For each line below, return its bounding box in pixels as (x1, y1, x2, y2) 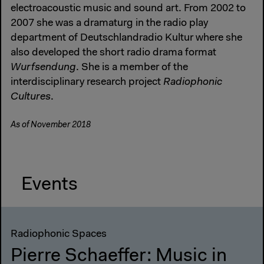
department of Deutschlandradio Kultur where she (11, 33, 242, 44)
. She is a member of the (76, 62, 188, 74)
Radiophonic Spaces (11, 229, 107, 240)
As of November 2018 (11, 121, 91, 130)
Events (21, 176, 78, 195)
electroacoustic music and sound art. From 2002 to (11, 4, 246, 15)
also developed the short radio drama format (11, 48, 216, 59)
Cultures (11, 92, 51, 103)
